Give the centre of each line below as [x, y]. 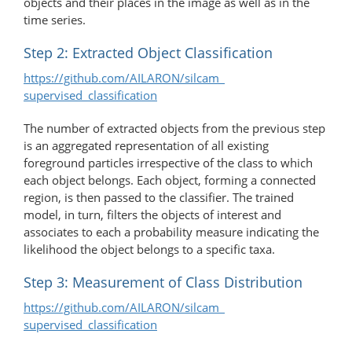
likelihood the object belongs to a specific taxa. [149, 249]
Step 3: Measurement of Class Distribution [163, 282]
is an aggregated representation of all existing [146, 145]
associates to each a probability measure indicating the [171, 231]
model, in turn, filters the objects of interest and [152, 214]
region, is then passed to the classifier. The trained [159, 197]
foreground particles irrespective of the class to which [168, 162]
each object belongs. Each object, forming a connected [170, 180]
